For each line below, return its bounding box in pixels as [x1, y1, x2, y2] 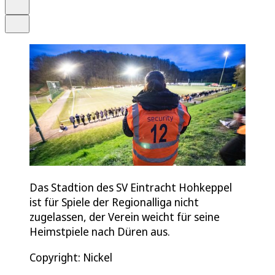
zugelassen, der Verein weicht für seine [29, 209, 220, 224]
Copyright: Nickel [29, 249, 112, 265]
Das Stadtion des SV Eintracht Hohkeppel [29, 179, 232, 195]
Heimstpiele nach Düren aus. [29, 223, 170, 239]
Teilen [16, 15, 37, 25]
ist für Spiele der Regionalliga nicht [29, 194, 199, 209]
